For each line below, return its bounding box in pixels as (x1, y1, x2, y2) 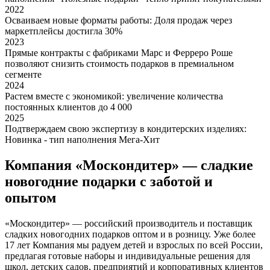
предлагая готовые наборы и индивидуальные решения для (5, 251, 250, 262)
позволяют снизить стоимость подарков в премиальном (5, 58, 234, 69)
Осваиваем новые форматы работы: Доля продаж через (5, 15, 232, 26)
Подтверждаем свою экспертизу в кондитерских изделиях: (5, 124, 246, 134)
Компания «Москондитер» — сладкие (5, 157, 253, 174)
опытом (5, 190, 56, 206)
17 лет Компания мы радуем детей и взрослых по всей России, (5, 240, 263, 251)
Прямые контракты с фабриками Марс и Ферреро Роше (5, 48, 233, 58)
